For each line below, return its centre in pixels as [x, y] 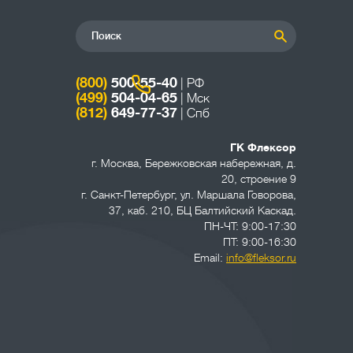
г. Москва [115, 163]
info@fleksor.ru [261, 257]
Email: [210, 257]
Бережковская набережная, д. [221, 163]
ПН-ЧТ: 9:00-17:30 [250, 226]
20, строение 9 [259, 178]
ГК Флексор [263, 147]
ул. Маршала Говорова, [238, 194]
